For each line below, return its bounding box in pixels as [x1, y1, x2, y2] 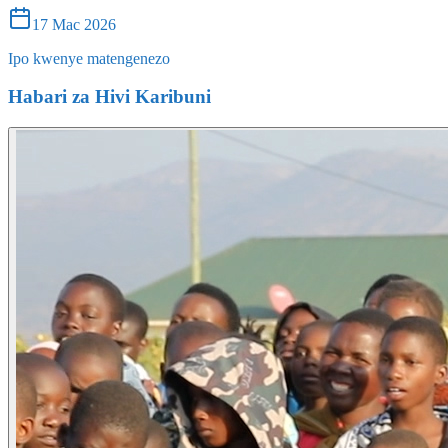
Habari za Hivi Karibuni [8, 86, 211, 108]
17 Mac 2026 [32, 15, 116, 33]
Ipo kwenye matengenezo [8, 49, 170, 67]
